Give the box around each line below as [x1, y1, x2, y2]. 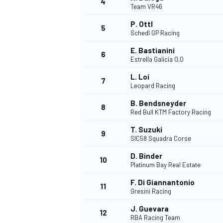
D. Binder [130, 151, 162, 161]
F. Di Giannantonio [130, 178, 195, 187]
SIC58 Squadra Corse [130, 134, 191, 143]
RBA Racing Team [130, 214, 180, 222]
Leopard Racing [130, 82, 175, 90]
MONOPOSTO [78, 206, 119, 216]
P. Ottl [130, 19, 153, 29]
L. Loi [130, 72, 149, 82]
